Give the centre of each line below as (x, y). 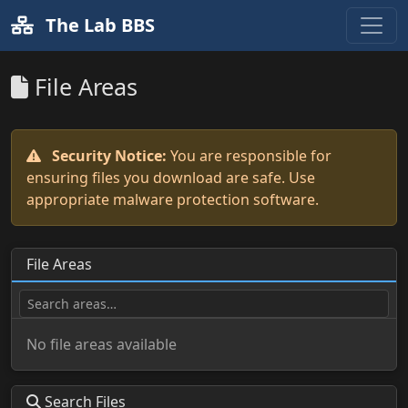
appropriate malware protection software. (173, 199)
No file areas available (102, 344)
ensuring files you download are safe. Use (171, 178)
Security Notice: (109, 156)
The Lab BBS (98, 25)
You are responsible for (249, 156)
